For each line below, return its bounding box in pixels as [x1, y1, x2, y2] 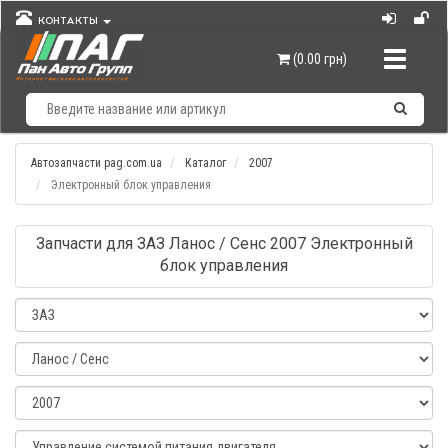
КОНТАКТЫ [32, 16, 101, 27]
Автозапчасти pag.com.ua [31, 156, 162, 170]
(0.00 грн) [293, 51, 347, 67]
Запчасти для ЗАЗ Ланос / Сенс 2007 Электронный [35, 234, 413, 253]
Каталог [185, 156, 226, 170]
